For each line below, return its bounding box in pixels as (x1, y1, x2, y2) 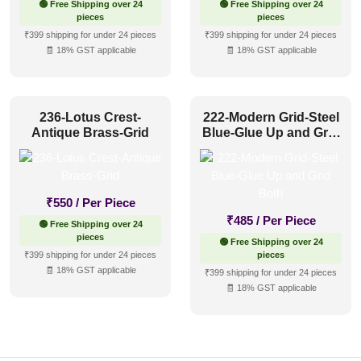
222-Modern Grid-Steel (202, 110, 339, 124)
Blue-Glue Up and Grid (202, 125, 339, 139)
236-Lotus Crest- (39, 110, 141, 124)
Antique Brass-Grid (31, 125, 149, 139)
